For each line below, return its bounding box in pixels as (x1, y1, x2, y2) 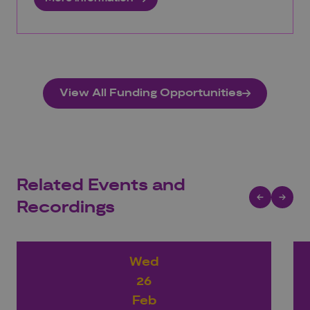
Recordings (17, 197, 115, 219)
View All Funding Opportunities (60, 85, 242, 100)
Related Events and (17, 174, 185, 197)
